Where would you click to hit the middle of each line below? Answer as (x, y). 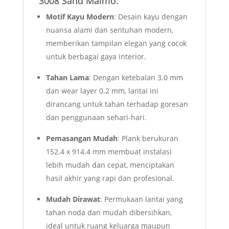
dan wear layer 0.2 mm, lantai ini (102, 91)
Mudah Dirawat (73, 199)
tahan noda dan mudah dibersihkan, (109, 213)
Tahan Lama (67, 78)
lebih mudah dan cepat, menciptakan (110, 165)
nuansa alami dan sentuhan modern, (109, 30)
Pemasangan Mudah (82, 139)
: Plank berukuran (148, 139)
